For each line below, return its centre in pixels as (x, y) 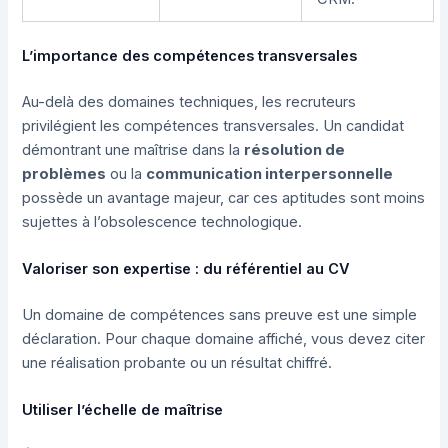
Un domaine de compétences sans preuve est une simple (220, 314)
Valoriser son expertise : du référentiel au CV (186, 269)
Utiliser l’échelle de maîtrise (123, 410)
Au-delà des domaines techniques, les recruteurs (189, 101)
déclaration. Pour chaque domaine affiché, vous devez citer (224, 338)
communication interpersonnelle (270, 173)
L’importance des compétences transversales (190, 55)
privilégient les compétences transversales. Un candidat (213, 125)
